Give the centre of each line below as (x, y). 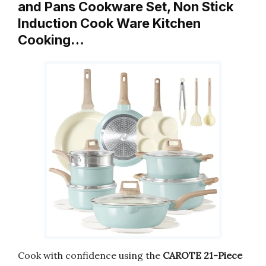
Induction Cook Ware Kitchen (109, 23)
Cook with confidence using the (90, 255)
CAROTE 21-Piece (202, 255)
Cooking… (51, 40)
